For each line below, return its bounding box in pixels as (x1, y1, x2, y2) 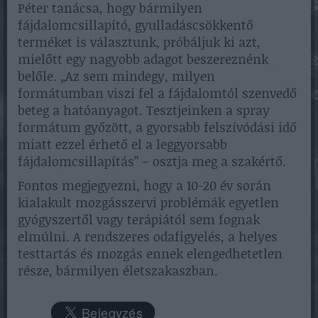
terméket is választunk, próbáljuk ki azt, (18, 32, 261, 51)
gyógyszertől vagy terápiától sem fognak (18, 209, 260, 229)
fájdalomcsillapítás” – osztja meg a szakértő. (18, 151, 286, 170)
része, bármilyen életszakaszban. (18, 261, 218, 280)
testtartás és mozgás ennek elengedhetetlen (18, 243, 283, 263)
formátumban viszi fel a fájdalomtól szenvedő (18, 83, 297, 102)
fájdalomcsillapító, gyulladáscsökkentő (18, 15, 253, 34)
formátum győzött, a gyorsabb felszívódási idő (18, 117, 297, 136)
